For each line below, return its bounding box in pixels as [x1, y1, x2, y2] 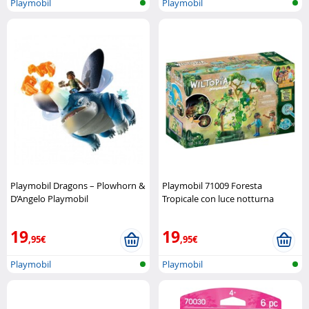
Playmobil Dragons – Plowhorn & [10, 179, 145, 192]
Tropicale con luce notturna [162, 192, 275, 206]
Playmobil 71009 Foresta [162, 179, 263, 192]
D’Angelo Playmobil [10, 192, 88, 206]
